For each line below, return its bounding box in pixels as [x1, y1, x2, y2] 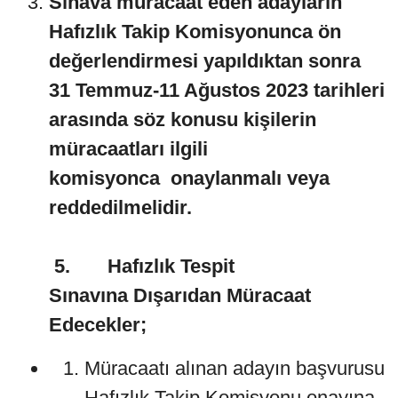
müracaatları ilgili [49, 137, 208, 160]
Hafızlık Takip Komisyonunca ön [49, 20, 341, 43]
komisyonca [49, 166, 160, 189]
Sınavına [49, 283, 128, 306]
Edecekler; [49, 313, 147, 336]
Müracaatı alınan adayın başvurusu [84, 356, 385, 379]
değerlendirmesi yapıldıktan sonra [49, 49, 361, 72]
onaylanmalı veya [171, 166, 330, 189]
